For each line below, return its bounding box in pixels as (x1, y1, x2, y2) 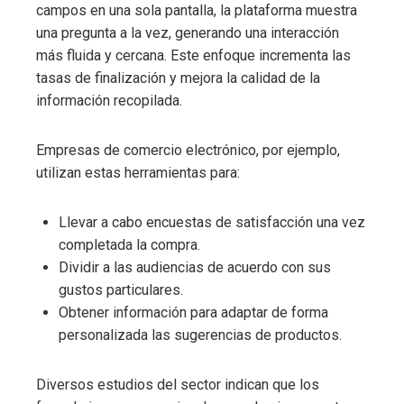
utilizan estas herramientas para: (36, 163, 240, 181)
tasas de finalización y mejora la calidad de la (36, 69, 320, 87)
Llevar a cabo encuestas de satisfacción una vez (59, 213, 365, 231)
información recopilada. (36, 91, 182, 109)
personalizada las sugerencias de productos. (59, 326, 342, 344)
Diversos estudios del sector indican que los (36, 375, 319, 393)
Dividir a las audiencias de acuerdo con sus (59, 258, 331, 276)
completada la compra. (59, 235, 200, 253)
